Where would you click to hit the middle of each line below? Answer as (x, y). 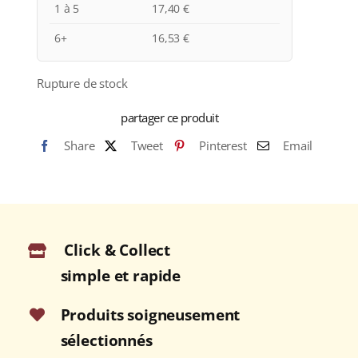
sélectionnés (106, 340)
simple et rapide (121, 276)
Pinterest (223, 146)
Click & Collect (117, 251)
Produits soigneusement (150, 314)
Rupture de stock (82, 84)
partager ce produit (170, 118)
